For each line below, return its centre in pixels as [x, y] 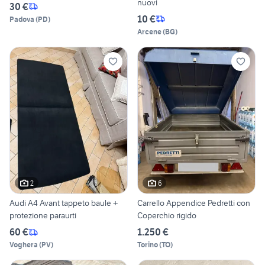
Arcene [149, 31]
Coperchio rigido [167, 216]
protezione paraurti [43, 216]
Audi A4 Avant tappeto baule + [64, 203]
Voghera [24, 245]
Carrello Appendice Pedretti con [194, 203]
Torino [148, 245]
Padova [22, 19]
